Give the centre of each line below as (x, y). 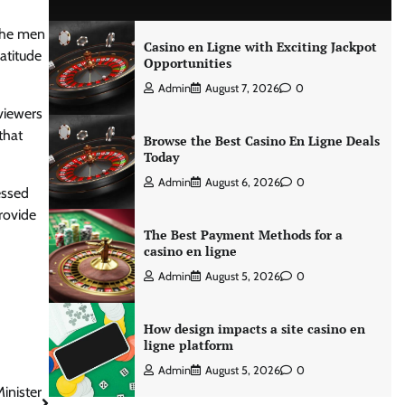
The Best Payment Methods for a (243, 235)
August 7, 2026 (242, 88)
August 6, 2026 (242, 182)
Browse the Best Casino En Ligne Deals (261, 141)
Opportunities (187, 63)
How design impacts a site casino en (254, 329)
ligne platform (188, 345)
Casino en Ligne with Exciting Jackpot (260, 47)
